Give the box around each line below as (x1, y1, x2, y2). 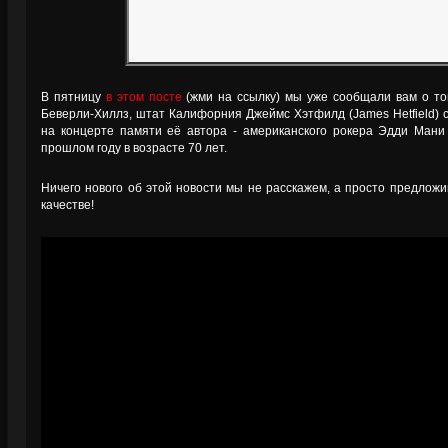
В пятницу (41, 90, 106, 104)
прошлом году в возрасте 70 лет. (41, 141, 227, 155)
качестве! (41, 198, 94, 212)
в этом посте (105, 90, 182, 104)
